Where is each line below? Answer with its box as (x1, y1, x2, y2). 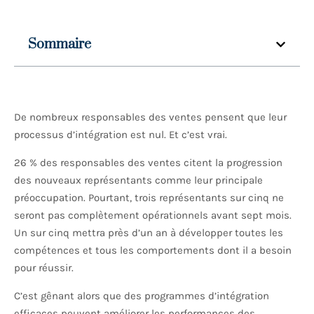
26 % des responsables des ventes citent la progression (14, 156, 282, 170)
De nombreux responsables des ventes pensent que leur (14, 111, 287, 124)
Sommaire (28, 36, 91, 54)
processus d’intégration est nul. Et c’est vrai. (14, 128, 230, 142)
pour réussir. (14, 261, 76, 275)
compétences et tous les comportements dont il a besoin (14, 244, 292, 257)
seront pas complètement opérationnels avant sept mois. (14, 209, 292, 222)
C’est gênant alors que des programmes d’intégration (14, 289, 269, 303)
